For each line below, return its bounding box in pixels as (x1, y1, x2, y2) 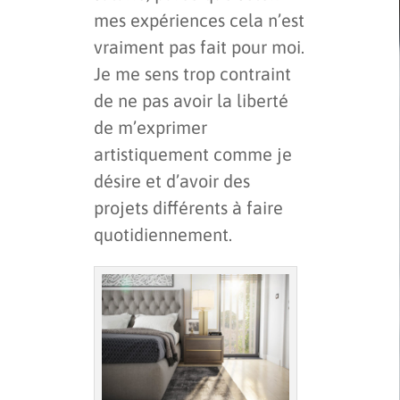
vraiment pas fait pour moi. (94, 37, 304, 58)
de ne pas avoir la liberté (94, 90, 288, 112)
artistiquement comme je (94, 144, 292, 165)
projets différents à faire (94, 197, 283, 219)
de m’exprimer (94, 117, 207, 138)
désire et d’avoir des (94, 171, 250, 192)
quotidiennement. (94, 224, 232, 246)
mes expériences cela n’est (94, 10, 304, 31)
